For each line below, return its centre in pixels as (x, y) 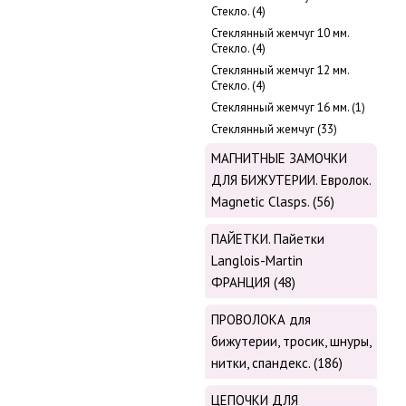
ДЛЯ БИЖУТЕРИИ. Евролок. (291, 180)
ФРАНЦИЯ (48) (253, 283)
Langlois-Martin (257, 261)
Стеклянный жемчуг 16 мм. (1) (288, 108)
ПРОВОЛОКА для (261, 320)
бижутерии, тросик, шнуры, (291, 342)
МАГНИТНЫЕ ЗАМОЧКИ (279, 159)
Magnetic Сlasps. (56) (273, 202)
